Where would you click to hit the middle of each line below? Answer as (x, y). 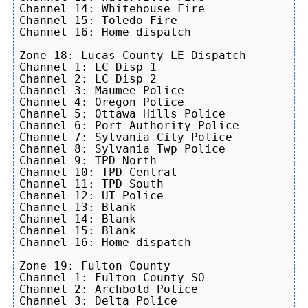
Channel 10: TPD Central (98, 172)
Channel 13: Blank (78, 207)
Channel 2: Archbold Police (109, 289)
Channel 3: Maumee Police (102, 90)
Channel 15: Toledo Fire (98, 20)
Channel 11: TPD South (91, 184)
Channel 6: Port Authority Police (129, 125)
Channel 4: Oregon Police (102, 102)
